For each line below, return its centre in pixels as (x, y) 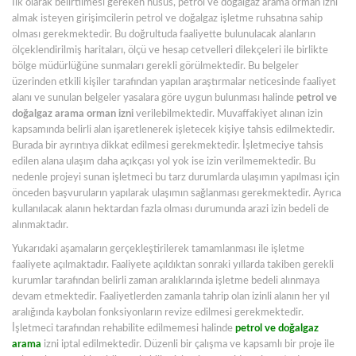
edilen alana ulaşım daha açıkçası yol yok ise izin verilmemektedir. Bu (164, 162)
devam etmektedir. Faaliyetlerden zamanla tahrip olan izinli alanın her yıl (171, 297)
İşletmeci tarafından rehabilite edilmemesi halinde (124, 329)
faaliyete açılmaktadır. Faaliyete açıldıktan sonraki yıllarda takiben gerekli (173, 265)
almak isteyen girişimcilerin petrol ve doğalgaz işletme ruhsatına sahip (167, 19)
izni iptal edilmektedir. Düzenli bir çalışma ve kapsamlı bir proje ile (189, 344)
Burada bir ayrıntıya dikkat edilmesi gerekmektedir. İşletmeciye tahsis (168, 146)
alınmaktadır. (40, 225)
